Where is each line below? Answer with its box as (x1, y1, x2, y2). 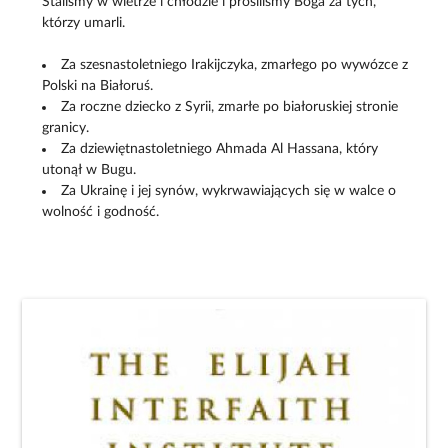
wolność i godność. (42, 204, 160, 219)
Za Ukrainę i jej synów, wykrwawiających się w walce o (61, 183, 397, 198)
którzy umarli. (42, 15, 126, 30)
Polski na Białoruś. (42, 78, 154, 93)
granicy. (42, 120, 90, 135)
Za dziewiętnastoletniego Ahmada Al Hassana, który (61, 141, 379, 156)
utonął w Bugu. (42, 162, 137, 177)
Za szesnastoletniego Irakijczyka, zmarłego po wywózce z (61, 57, 409, 72)
